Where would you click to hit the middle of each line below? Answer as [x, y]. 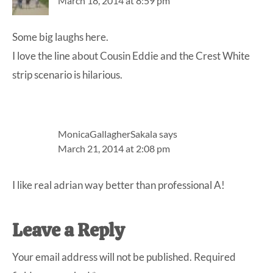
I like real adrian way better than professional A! [119, 185]
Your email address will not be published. [102, 257]
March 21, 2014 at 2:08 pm [114, 149]
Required [215, 257]
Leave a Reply [68, 230]
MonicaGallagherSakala [108, 134]
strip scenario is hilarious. [67, 75]
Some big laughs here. [60, 37]
